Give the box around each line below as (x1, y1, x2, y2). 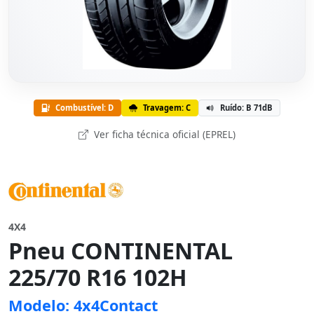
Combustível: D (55, 102, 114, 113)
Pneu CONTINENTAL (8, 235, 233, 266)
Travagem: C (143, 102, 191, 113)
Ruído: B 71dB (220, 102, 273, 113)
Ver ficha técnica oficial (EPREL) (91, 128, 235, 141)
